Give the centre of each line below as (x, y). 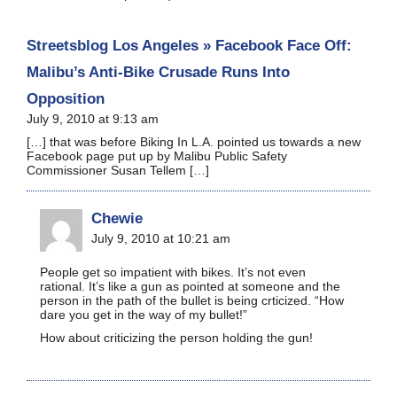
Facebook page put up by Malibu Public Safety (157, 156)
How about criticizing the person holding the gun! (176, 337)
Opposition (66, 98)
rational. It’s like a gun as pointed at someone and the (190, 286)
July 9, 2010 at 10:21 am (161, 238)
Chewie (117, 218)
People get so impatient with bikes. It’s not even (173, 272)
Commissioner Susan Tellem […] (118, 170)
